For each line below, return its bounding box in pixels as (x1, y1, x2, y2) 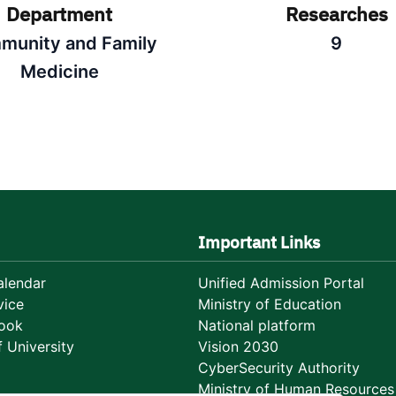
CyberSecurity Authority (198, 359, 360, 377)
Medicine (19, 61, 99, 82)
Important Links (198, 230, 320, 255)
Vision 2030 (198, 338, 278, 355)
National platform (198, 316, 316, 334)
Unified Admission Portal (198, 274, 364, 292)
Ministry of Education (198, 295, 341, 313)
